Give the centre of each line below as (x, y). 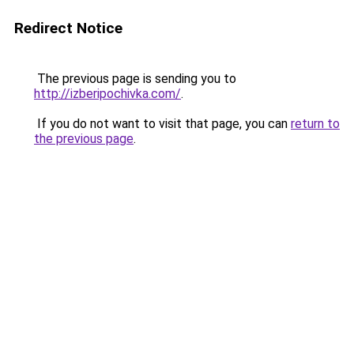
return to (315, 124)
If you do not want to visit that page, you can (162, 124)
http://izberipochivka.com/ (107, 94)
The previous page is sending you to (135, 79)
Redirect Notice (68, 28)
